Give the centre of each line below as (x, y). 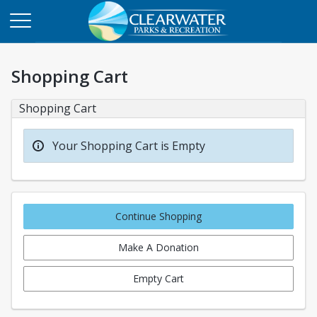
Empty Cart (158, 278)
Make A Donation (158, 247)
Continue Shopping (158, 216)
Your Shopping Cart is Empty (129, 146)
